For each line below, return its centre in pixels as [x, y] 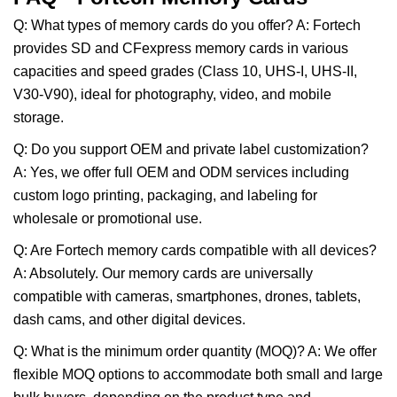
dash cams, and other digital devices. [129, 319]
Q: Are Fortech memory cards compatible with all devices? [195, 250]
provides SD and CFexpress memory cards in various [181, 48]
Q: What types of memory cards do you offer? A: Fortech [187, 25]
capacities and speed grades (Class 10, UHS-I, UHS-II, [185, 71]
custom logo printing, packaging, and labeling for [165, 195]
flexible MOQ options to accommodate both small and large [198, 374]
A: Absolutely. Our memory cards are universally [163, 273]
